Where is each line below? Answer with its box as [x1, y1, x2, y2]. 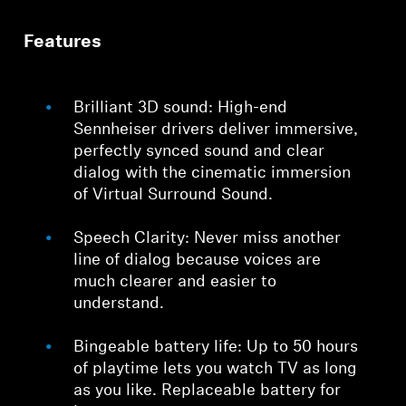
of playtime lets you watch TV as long [73, 361, 358, 379]
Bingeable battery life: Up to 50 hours [73, 339, 359, 357]
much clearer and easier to [73, 274, 277, 292]
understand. [73, 295, 165, 314]
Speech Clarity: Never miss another [73, 230, 342, 248]
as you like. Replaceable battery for [73, 382, 342, 401]
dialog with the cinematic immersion [73, 165, 352, 183]
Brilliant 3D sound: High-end [73, 100, 288, 118]
